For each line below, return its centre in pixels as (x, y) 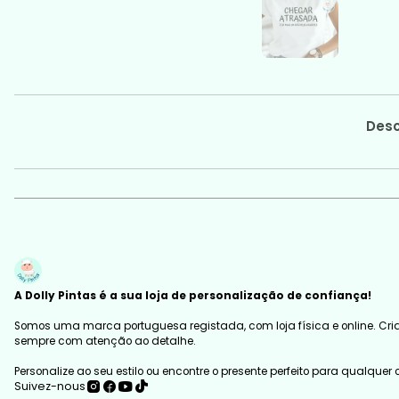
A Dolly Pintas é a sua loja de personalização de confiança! (193, 295)
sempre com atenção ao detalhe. (106, 341)
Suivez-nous (50, 387)
